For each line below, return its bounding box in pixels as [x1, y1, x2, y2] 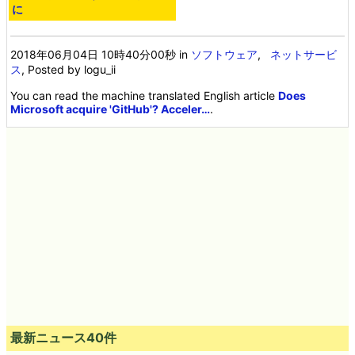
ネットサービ [270, 48, 338, 62]
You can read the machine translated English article [10, 89, 279, 103]
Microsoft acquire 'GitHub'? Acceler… [10, 102, 211, 116]
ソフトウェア [191, 48, 258, 62]
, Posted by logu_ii [21, 63, 116, 77]
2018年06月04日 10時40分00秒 [10, 48, 177, 62]
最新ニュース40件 [10, 330, 116, 346]
